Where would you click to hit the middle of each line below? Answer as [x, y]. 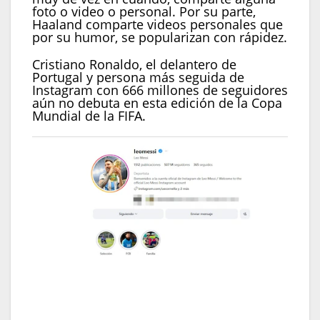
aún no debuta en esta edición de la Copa [157, 102]
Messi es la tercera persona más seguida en [144, 274]
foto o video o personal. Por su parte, [144, 11]
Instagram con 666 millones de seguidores [160, 90]
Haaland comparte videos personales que [157, 24]
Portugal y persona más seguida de [138, 77]
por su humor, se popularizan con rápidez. [160, 37]
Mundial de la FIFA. [89, 115]
